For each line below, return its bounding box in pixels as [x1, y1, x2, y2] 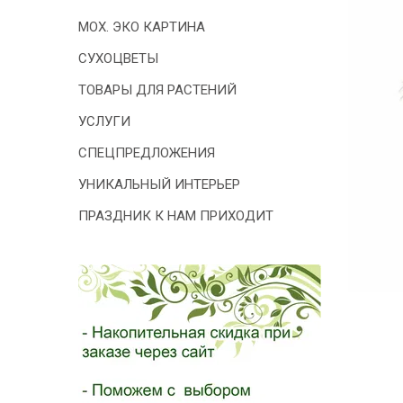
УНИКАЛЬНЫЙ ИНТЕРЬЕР [78, 176, 240, 193]
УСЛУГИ [78, 113, 130, 130]
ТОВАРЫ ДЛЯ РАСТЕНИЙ [78, 82, 237, 98]
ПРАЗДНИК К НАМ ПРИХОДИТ [78, 208, 273, 224]
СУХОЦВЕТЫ [78, 50, 158, 67]
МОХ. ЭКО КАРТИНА [78, 19, 205, 35]
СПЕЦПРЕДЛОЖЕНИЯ [78, 145, 215, 161]
